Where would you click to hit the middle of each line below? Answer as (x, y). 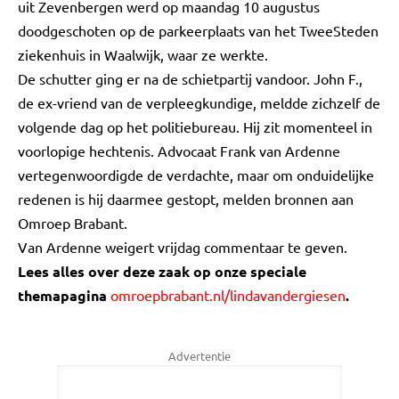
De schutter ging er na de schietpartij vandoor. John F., (190, 78)
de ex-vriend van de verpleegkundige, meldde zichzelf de (199, 102)
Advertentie (199, 356)
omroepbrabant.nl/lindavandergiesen (228, 295)
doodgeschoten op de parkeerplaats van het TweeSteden (198, 30)
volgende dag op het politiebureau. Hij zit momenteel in (195, 126)
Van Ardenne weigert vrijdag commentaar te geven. (183, 247)
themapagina (64, 295)
